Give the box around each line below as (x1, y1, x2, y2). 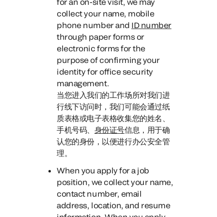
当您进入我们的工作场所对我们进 (57, 90, 170, 99)
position (57, 177, 88, 186)
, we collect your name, (87, 177, 173, 186)
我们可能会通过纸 (109, 102, 170, 111)
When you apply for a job (57, 166, 149, 175)
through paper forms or (57, 32, 144, 41)
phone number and (57, 20, 132, 30)
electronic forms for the (57, 44, 145, 53)
